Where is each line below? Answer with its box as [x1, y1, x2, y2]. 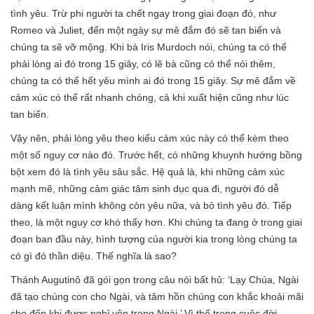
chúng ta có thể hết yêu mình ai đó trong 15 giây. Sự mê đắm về [11, 75, 296, 86]
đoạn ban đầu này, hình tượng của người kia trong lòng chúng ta [11, 233, 297, 245]
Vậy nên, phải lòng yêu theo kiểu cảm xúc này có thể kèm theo [11, 132, 289, 144]
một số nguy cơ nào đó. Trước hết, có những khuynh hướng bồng [11, 149, 302, 161]
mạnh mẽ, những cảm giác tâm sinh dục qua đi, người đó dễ [11, 183, 279, 194]
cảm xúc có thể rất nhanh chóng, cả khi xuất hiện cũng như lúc [11, 92, 289, 103]
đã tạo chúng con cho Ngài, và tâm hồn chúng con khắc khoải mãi [11, 291, 303, 302]
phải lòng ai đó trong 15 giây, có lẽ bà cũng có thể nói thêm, [11, 58, 275, 69]
